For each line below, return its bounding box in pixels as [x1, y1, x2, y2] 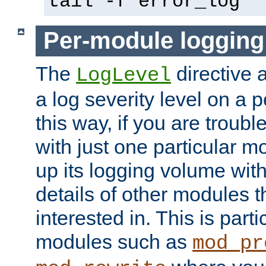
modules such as [36, 230, 192, 253]
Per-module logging [43, 27, 264, 54]
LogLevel [76, 64, 171, 87]
